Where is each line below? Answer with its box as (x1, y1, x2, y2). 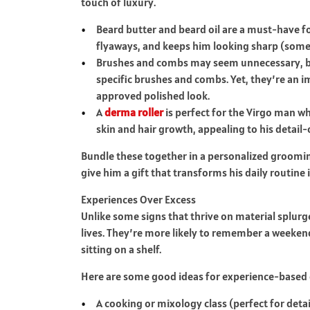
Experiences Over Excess (81, 192, 196, 206)
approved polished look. (96, 88, 210, 102)
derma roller (104, 104, 164, 119)
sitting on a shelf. (81, 241, 161, 256)
